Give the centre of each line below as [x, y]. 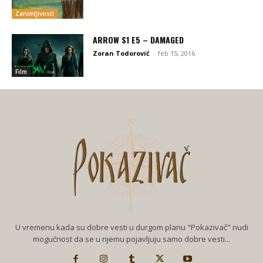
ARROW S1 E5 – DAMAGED [139, 39]
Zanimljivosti [35, 13]
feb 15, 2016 [177, 53]
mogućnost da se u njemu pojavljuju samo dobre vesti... [131, 239]
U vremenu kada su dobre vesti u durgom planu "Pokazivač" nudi [131, 227]
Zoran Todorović [122, 53]
